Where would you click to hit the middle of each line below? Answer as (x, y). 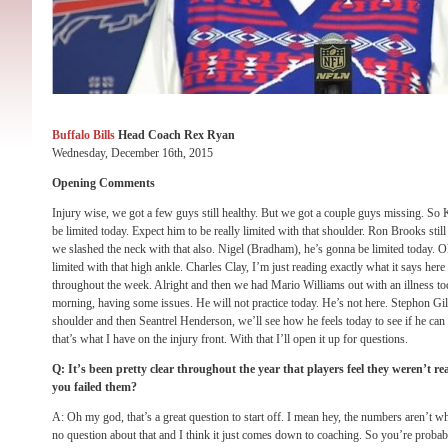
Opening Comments (103, 183)
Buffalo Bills (85, 135)
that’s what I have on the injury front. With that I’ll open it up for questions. (230, 339)
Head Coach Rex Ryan (176, 135)
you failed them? (94, 387)
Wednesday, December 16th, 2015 (132, 153)
